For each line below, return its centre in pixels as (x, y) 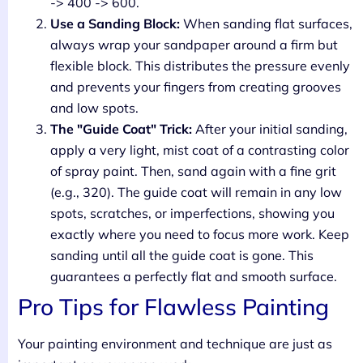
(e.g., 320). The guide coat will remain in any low (196, 192)
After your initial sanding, (270, 129)
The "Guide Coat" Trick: (121, 129)
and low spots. (94, 108)
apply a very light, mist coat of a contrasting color (200, 150)
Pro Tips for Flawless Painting (173, 307)
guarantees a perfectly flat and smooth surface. (194, 277)
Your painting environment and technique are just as (175, 344)
